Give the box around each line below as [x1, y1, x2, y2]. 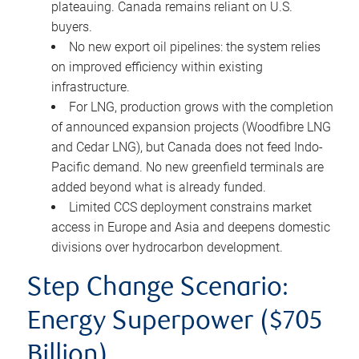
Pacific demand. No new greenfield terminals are [51, 159, 324, 175]
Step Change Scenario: [27, 275, 288, 302]
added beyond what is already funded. [51, 179, 266, 195]
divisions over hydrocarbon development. [51, 239, 283, 255]
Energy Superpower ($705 [27, 309, 322, 336]
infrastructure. [51, 79, 130, 95]
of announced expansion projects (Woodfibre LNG [51, 119, 331, 135]
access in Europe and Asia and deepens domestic [51, 219, 330, 235]
